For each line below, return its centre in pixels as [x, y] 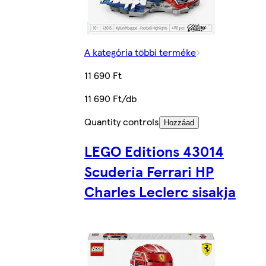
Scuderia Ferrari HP [149, 171]
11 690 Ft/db [110, 98]
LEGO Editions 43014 [154, 151]
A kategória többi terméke [140, 52]
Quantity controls [122, 121]
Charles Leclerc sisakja [160, 191]
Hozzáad [179, 122]
